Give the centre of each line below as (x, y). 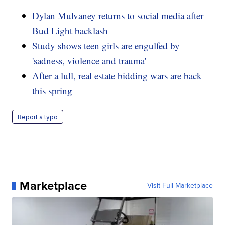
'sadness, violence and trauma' (89, 60)
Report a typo (38, 117)
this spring (52, 90)
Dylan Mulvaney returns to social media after (118, 15)
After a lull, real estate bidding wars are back (117, 75)
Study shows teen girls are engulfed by (106, 45)
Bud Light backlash (70, 30)
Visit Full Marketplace (180, 185)
